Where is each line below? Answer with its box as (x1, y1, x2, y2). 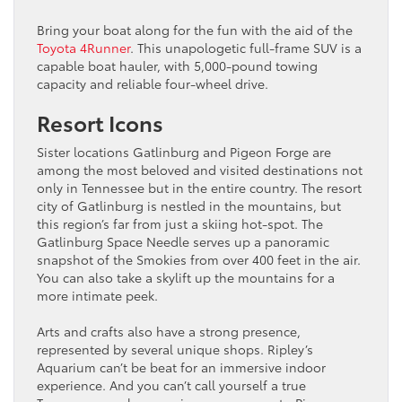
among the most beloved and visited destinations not (37, 160, 363, 179)
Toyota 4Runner (37, 38, 130, 57)
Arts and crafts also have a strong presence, (37, 321, 301, 340)
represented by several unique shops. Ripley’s (37, 339, 313, 358)
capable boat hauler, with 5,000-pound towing (37, 56, 318, 74)
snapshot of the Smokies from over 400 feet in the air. (37, 249, 361, 268)
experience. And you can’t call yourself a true (37, 375, 306, 394)
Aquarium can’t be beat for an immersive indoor (37, 357, 326, 376)
